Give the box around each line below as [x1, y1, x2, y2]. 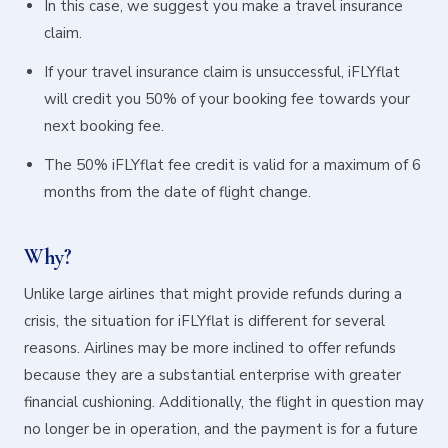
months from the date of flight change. [44, 182, 311, 202]
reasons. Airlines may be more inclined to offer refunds [24, 338, 396, 358]
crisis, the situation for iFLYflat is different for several [24, 311, 385, 331]
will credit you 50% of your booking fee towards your [44, 89, 410, 109]
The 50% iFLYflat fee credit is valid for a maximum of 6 [44, 155, 421, 175]
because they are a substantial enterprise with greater [24, 365, 401, 385]
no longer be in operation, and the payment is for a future [24, 419, 418, 439]
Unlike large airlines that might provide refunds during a [24, 284, 402, 304]
